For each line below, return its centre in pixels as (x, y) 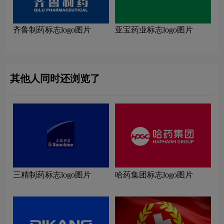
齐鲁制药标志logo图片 (52, 29)
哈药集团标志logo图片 (154, 174)
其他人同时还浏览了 (55, 78)
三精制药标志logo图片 (52, 174)
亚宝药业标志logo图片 (154, 29)
